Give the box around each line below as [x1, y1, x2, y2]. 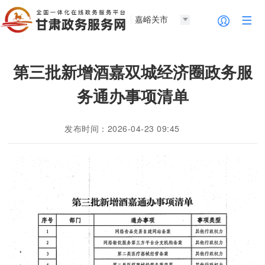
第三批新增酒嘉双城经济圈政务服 [12, 60, 253, 83]
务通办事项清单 [76, 84, 189, 108]
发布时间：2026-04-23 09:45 [64, 122, 180, 135]
